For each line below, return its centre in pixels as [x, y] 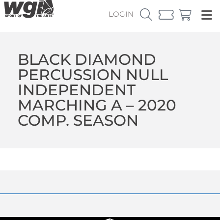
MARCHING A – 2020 [97, 105]
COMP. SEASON [78, 120]
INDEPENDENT [76, 90]
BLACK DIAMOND [87, 59]
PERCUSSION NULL [93, 74]
